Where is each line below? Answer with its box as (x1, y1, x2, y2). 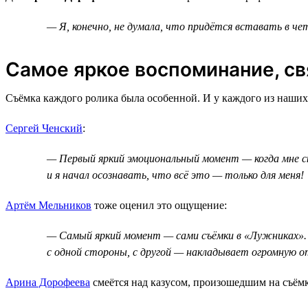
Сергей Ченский (5, 122, 82, 134)
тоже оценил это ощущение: (91, 199, 227, 211)
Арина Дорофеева (5, 276, 90, 288)
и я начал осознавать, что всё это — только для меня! (47, 168, 304, 181)
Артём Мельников (5, 199, 91, 211)
